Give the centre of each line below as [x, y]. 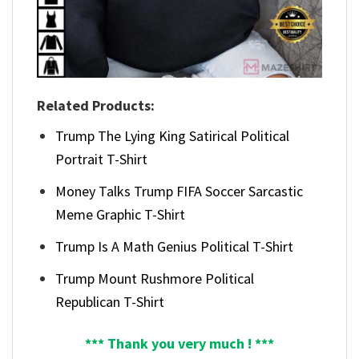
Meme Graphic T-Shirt [121, 215]
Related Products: [96, 106]
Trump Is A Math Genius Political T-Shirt [175, 246]
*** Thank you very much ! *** [179, 344]
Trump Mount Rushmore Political [155, 278]
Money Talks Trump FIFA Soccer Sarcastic [179, 192]
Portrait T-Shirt [102, 159]
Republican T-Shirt [110, 301]
